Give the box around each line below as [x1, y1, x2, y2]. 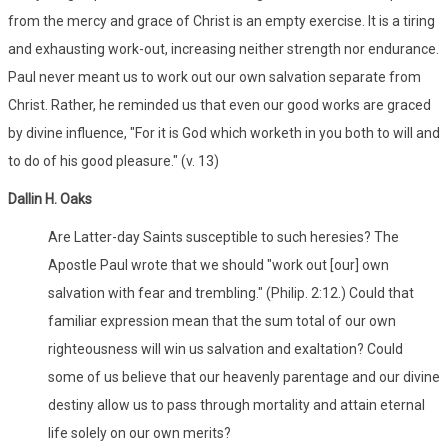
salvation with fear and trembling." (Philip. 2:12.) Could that [48, 284, 414, 301]
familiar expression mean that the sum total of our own [48, 312, 396, 329]
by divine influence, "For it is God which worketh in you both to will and [8, 124, 440, 141]
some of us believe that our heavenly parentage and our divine [48, 368, 440, 385]
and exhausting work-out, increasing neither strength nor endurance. [8, 40, 439, 57]
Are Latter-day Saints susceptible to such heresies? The [48, 228, 399, 245]
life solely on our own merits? [48, 424, 231, 441]
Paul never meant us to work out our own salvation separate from [8, 68, 421, 85]
